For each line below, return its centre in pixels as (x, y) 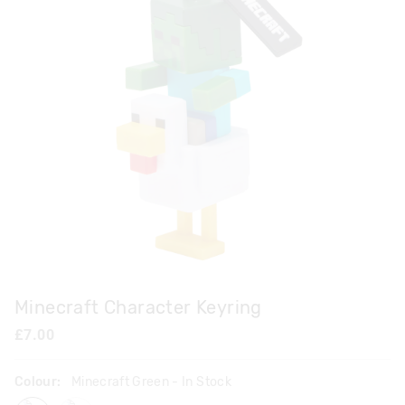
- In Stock (202, 382)
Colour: (39, 382)
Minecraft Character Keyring (138, 308)
